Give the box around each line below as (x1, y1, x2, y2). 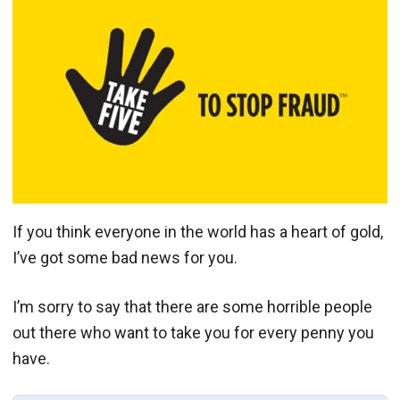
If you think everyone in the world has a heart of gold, (12, 221, 383, 241)
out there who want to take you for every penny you (12, 322, 374, 342)
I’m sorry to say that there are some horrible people (12, 296, 372, 316)
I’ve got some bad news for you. (12, 247, 237, 267)
